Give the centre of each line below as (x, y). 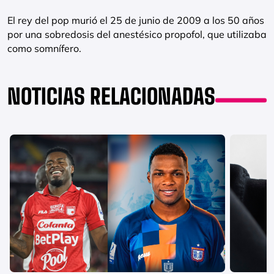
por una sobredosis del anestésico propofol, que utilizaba (137, 34)
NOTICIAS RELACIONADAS (111, 96)
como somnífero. (44, 48)
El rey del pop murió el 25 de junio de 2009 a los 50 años (136, 20)
